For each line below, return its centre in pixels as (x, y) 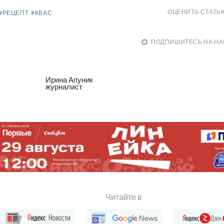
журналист (64, 86)
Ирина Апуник (69, 79)
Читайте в (124, 197)
